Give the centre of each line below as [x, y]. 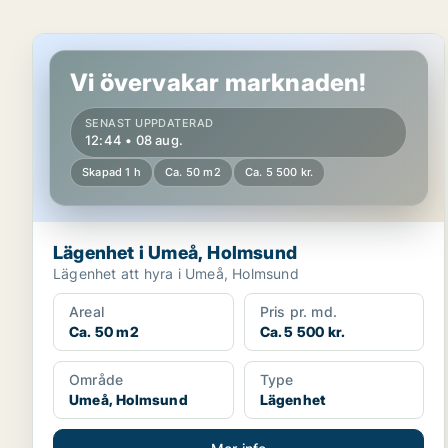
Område [96, 379]
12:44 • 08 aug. [134, 140]
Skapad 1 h [111, 172]
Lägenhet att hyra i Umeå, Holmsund [176, 273]
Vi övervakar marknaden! [218, 82]
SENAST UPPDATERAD [149, 123]
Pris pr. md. [298, 311]
